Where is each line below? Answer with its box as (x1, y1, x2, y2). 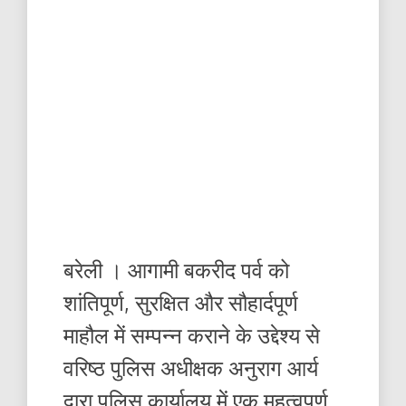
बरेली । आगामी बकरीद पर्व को (63, 256, 289, 285)
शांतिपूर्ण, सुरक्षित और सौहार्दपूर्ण (63, 288, 298, 317)
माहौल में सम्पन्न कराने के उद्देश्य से (63, 321, 320, 350)
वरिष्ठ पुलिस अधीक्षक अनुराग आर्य (63, 353, 318, 382)
